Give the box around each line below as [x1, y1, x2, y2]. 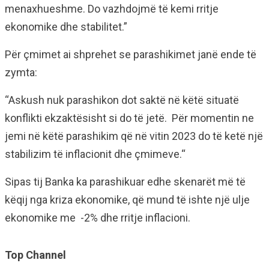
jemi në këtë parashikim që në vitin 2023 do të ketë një [5, 130, 263, 142]
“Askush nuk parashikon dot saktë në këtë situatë [5, 94, 239, 106]
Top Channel [5, 249, 66, 261]
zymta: [5, 66, 37, 79]
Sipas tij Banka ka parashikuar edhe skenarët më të [5, 175, 246, 188]
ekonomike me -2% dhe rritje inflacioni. [5, 211, 190, 224]
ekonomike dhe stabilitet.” [5, 20, 127, 33]
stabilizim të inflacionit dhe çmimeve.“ [5, 148, 186, 160]
